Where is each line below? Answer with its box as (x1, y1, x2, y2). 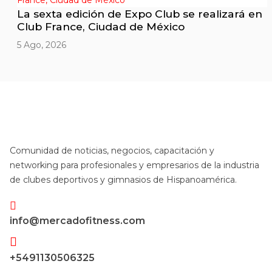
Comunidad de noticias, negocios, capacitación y (10, 145, 214, 157)
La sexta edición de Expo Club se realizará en (17, 7, 262, 21)
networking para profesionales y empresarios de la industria (10, 160, 259, 171)
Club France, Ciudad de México (17, 20, 185, 33)
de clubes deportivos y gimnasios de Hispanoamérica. (10, 174, 237, 186)
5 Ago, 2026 (17, 39, 66, 51)
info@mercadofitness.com (10, 215, 145, 227)
